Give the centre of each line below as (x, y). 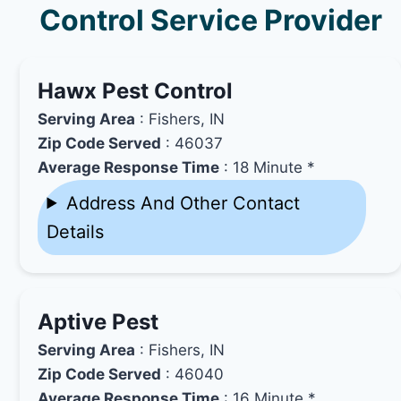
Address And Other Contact (183, 203)
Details (76, 231)
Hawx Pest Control (136, 90)
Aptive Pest (98, 321)
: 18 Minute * (268, 167)
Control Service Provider (210, 20)
